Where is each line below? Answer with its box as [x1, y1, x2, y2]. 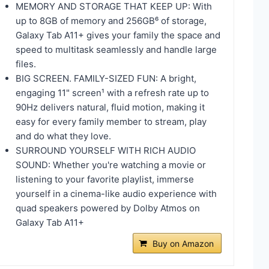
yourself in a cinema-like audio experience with [16, 187, 217, 199]
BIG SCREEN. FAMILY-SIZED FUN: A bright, [16, 72, 196, 84]
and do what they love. [16, 130, 111, 142]
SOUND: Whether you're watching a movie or [16, 159, 206, 171]
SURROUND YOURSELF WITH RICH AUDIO [16, 144, 196, 156]
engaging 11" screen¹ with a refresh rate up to [16, 86, 209, 98]
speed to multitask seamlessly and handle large [16, 43, 217, 55]
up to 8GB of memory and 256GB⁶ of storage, [16, 14, 207, 26]
